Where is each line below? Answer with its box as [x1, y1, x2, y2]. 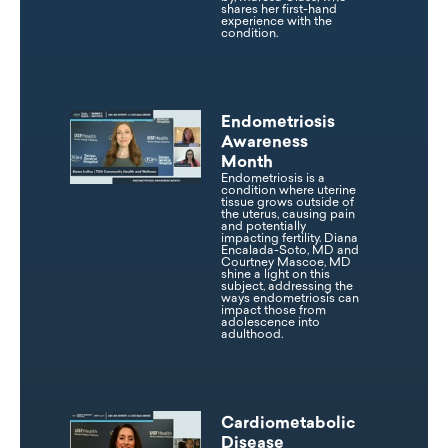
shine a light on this [220, 269, 330, 282]
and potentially [220, 221, 306, 234]
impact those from [220, 305, 326, 318]
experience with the [220, 16, 332, 29]
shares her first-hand [220, 4, 337, 17]
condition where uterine [220, 185, 356, 198]
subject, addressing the [220, 281, 353, 294]
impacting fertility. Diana [220, 233, 358, 246]
